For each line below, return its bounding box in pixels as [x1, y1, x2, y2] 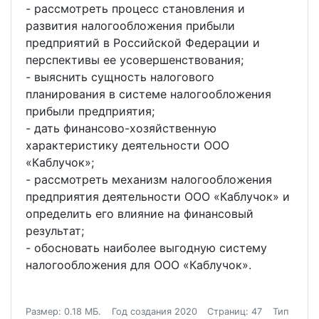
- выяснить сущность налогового [26, 70, 214, 84]
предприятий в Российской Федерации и [26, 36, 260, 50]
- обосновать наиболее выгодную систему [26, 241, 267, 255]
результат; [26, 224, 84, 238]
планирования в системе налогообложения [26, 87, 271, 101]
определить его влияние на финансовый [26, 206, 253, 221]
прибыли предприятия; [26, 104, 155, 118]
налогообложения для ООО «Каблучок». [26, 258, 251, 272]
